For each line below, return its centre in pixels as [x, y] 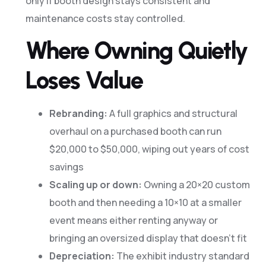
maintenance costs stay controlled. [105, 18]
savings [66, 167]
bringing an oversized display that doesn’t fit [148, 238]
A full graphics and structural [172, 113]
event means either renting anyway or [133, 220]
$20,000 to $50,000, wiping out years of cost [149, 149]
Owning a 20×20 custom [196, 184]
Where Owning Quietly [137, 50]
